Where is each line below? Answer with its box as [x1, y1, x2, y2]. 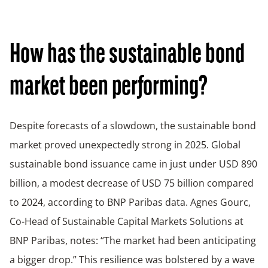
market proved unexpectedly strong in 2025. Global [10, 138, 240, 151]
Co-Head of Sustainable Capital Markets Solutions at [10, 214, 243, 228]
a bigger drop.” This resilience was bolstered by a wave [10, 252, 255, 266]
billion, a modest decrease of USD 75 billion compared [10, 176, 254, 190]
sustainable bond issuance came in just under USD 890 [10, 157, 257, 170]
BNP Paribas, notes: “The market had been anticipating [10, 233, 256, 247]
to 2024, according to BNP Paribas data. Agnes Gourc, [10, 195, 251, 209]
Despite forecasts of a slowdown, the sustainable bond [10, 118, 256, 132]
